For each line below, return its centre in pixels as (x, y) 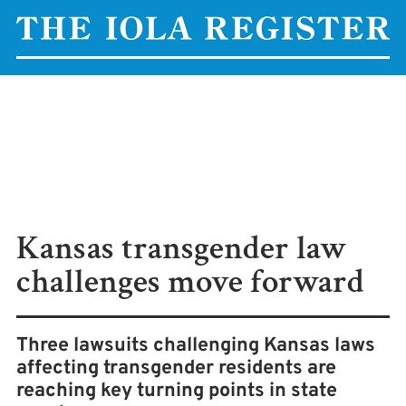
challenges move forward (190, 282)
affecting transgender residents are (176, 368)
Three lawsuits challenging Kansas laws (196, 346)
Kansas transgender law (181, 248)
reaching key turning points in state (177, 391)
